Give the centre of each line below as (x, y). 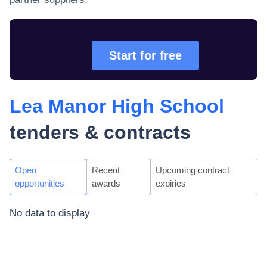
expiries (170, 183)
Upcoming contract (192, 170)
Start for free (145, 55)
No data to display (50, 213)
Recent (105, 170)
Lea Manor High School (117, 106)
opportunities (40, 183)
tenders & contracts (100, 132)
